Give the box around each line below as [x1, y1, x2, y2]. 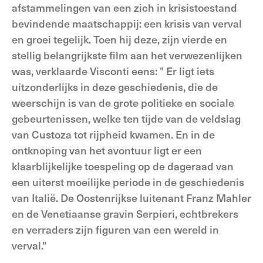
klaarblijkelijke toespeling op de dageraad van [12, 159, 234, 173]
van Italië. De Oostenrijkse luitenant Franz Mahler [12, 190, 251, 205]
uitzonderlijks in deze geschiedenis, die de [12, 79, 218, 94]
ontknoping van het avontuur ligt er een [12, 143, 202, 157]
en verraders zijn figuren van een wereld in [12, 222, 219, 237]
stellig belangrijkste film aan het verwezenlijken [12, 48, 242, 62]
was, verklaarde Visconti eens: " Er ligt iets [12, 63, 214, 78]
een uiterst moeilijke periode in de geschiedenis [12, 174, 244, 189]
